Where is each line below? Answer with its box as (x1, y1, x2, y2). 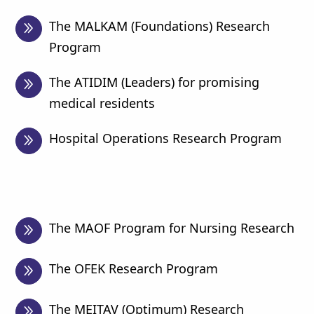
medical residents (49, 95, 156, 111)
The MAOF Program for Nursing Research (49, 219, 295, 236)
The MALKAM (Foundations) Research (49, 18, 271, 34)
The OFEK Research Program (49, 260, 219, 277)
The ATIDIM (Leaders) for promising (49, 74, 260, 90)
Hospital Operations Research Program (49, 130, 282, 146)
